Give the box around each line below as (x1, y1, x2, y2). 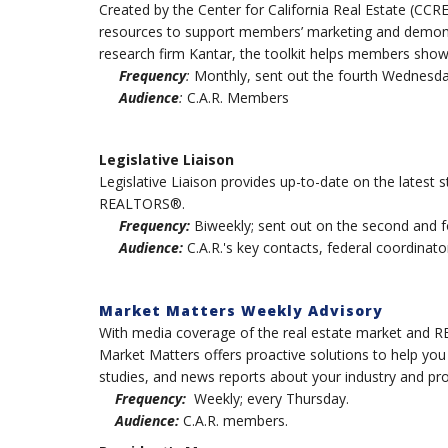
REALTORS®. (98, 194, 189, 214)
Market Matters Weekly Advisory (98, 301, 383, 321)
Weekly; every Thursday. (185, 389, 349, 409)
